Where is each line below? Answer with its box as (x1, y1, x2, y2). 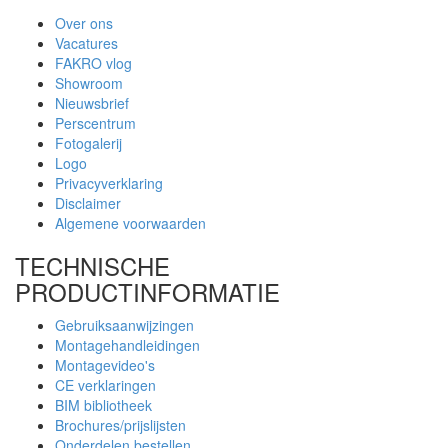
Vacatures (55, 33, 118, 53)
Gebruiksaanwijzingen (55, 315, 194, 335)
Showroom (55, 73, 123, 93)
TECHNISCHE (15, 248, 170, 283)
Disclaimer (55, 193, 121, 213)
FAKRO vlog (55, 53, 132, 73)
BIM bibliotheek (55, 395, 152, 415)
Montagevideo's (55, 355, 155, 375)
